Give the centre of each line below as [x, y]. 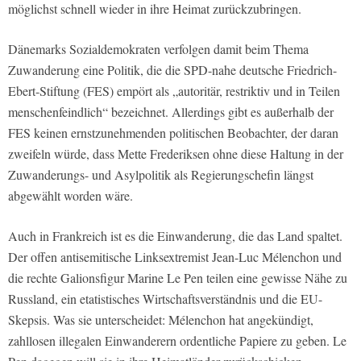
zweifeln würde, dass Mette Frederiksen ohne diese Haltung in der [176, 153]
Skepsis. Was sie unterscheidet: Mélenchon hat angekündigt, [161, 319]
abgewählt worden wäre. [71, 195]
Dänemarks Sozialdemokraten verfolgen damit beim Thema [158, 48]
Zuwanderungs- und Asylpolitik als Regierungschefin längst [161, 174]
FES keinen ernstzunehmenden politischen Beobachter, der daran [173, 132]
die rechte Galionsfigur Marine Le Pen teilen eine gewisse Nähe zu [178, 277]
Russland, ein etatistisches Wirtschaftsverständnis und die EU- [165, 298]
